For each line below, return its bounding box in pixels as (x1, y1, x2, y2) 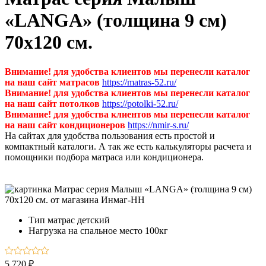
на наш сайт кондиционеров (5, 119, 125, 130)
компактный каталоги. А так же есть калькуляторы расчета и (5, 141, 252, 151)
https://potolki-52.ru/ (102, 98, 178, 109)
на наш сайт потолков (5, 98, 100, 109)
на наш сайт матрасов (5, 77, 100, 87)
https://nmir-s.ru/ (128, 119, 189, 130)
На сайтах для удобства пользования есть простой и (5, 130, 215, 141)
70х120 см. (5, 31, 93, 53)
